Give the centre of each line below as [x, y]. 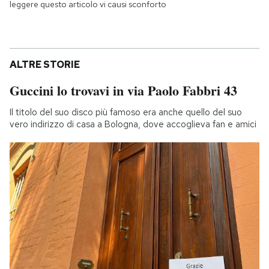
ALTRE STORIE [45, 64]
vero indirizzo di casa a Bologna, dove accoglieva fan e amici [133, 124]
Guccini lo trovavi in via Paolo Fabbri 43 [123, 90]
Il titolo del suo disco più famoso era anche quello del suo [126, 112]
